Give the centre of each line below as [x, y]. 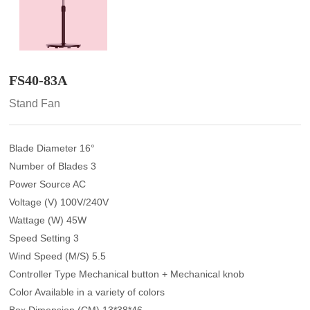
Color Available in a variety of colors [87, 292]
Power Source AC [48, 184]
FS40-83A [38, 80]
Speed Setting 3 [44, 238]
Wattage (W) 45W [48, 220]
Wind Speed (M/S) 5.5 [58, 256]
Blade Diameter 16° [52, 148]
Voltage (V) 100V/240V [59, 202]
